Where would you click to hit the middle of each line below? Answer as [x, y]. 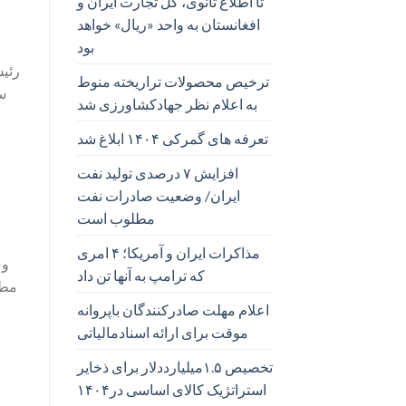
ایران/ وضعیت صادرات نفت [158, 195]
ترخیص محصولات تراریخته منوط [173, 81]
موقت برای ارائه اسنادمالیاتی [162, 332]
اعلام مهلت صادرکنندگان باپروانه [173, 309]
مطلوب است [116, 217]
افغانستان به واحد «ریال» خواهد [168, 24]
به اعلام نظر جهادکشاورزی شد [167, 103]
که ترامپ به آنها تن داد [140, 275]
